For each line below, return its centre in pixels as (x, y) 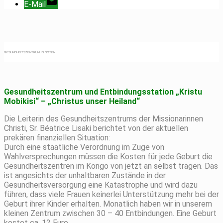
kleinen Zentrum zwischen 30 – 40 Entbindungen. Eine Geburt (110, 213)
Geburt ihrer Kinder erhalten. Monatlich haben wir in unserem (108, 204)
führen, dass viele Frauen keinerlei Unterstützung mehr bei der (111, 194)
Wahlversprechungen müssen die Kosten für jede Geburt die (108, 156)
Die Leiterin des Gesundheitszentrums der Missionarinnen (104, 118)
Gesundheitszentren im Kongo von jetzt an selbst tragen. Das (111, 166)
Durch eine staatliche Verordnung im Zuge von (84, 147)
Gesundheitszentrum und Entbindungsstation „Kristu (103, 92)
